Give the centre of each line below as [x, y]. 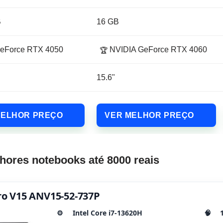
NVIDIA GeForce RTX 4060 [158, 50]
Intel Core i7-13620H [108, 213]
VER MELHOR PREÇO [149, 115]
